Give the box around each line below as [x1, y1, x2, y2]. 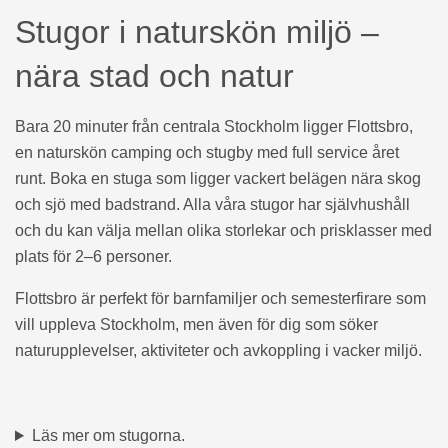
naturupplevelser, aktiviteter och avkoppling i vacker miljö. [15, 342, 422, 359]
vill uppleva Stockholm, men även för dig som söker [15, 316, 378, 333]
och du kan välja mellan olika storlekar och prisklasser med [15, 222, 432, 239]
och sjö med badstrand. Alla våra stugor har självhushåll [15, 196, 410, 213]
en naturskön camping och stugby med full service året [15, 144, 399, 161]
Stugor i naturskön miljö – [15, 14, 379, 50]
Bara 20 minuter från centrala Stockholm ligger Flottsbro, [15, 118, 413, 135]
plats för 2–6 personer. [15, 248, 172, 265]
